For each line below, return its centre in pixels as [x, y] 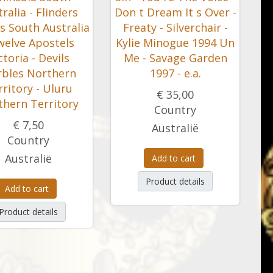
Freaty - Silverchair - [175, 27]
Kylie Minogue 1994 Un [175, 43]
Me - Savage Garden [175, 58]
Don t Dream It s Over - [175, 12]
